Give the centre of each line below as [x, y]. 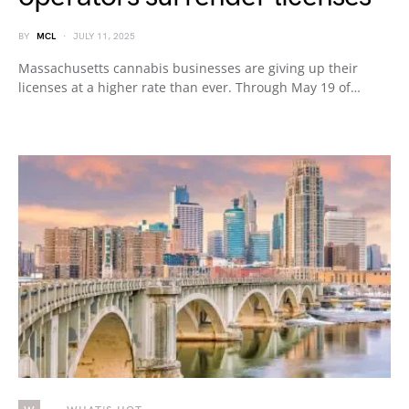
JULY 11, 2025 [104, 37]
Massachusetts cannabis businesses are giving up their [188, 68]
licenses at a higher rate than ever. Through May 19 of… [189, 87]
